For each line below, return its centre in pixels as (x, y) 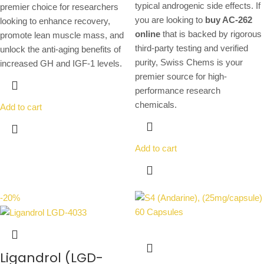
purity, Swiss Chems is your (189, 62)
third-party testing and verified (192, 48)
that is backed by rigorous (211, 34)
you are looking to (170, 20)
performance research (178, 91)
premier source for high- (181, 77)
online (148, 34)
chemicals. (156, 105)
